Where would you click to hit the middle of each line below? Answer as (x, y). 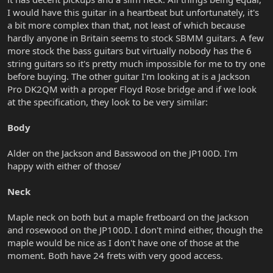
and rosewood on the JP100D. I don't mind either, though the (135, 230)
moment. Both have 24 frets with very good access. (115, 256)
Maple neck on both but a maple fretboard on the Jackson (128, 217)
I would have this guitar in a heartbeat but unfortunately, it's (133, 12)
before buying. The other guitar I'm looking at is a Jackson (129, 76)
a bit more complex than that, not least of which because (126, 25)
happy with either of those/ (64, 166)
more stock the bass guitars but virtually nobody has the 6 (129, 51)
